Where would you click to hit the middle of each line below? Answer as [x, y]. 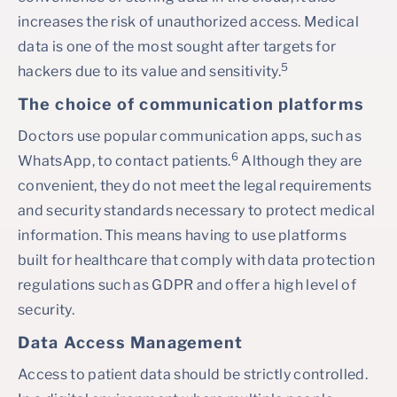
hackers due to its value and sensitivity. [150, 71]
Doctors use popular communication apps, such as [190, 136]
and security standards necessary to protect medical [197, 210]
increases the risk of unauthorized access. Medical [189, 22]
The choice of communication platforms [191, 104]
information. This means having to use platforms [183, 235]
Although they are [300, 161]
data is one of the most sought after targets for [177, 47]
